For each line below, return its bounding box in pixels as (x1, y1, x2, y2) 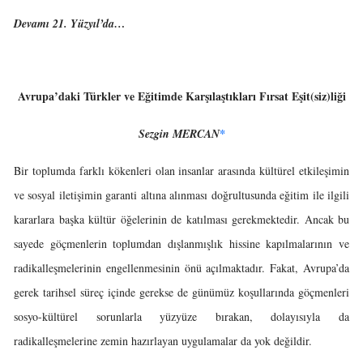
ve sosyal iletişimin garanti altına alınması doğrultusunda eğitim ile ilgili (14, 187, 349, 203)
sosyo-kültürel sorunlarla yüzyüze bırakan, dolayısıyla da (14, 309, 349, 324)
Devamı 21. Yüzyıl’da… (14, 15, 126, 32)
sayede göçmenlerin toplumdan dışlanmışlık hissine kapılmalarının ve (14, 236, 349, 251)
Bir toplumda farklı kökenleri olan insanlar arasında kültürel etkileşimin (14, 163, 349, 178)
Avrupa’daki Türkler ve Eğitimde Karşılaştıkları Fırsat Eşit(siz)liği (17, 88, 346, 105)
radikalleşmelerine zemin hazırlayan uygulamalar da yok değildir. (14, 333, 312, 348)
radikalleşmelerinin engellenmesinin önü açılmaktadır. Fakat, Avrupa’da (14, 260, 349, 275)
